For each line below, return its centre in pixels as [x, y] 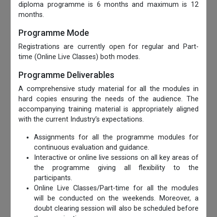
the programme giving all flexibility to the [116, 168]
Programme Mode [54, 33]
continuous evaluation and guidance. [92, 148]
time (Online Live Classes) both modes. [79, 57]
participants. [53, 178]
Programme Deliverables [67, 75]
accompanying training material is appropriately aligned [108, 109]
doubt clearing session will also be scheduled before [116, 209]
